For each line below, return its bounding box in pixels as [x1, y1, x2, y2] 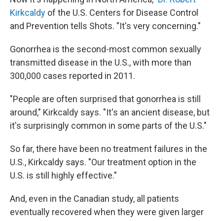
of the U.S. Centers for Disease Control [45, 7, 198, 18]
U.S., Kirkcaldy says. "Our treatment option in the [10, 157, 196, 167]
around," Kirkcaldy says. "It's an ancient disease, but [10, 107, 210, 117]
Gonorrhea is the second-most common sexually [10, 44, 201, 54]
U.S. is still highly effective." [10, 170, 117, 181]
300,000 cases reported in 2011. [10, 71, 135, 81]
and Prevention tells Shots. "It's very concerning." [10, 21, 201, 31]
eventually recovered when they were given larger [10, 207, 204, 217]
